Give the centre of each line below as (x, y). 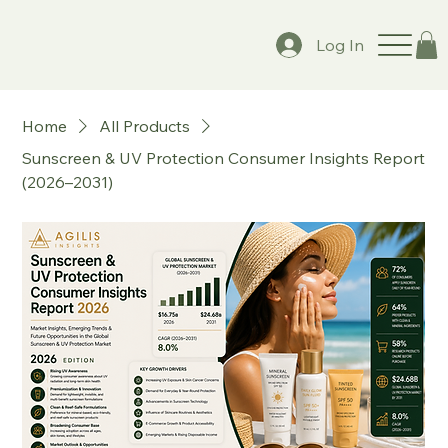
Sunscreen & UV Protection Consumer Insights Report (224, 158)
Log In (340, 44)
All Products (145, 126)
